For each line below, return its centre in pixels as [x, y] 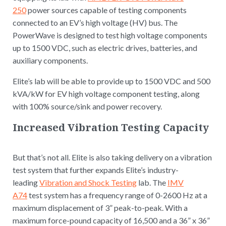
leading [26, 183]
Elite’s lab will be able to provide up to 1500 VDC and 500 [111, 81]
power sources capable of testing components [106, 10]
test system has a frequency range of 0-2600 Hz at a [117, 195]
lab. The [152, 183]
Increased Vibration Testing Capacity [111, 128]
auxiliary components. [50, 61]
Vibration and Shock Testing [88, 183]
